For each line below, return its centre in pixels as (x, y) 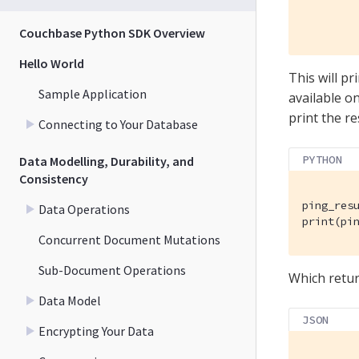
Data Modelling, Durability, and (107, 161)
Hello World (52, 63)
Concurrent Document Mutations (129, 239)
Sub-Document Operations (112, 270)
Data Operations (84, 209)
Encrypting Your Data (96, 331)
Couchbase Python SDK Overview (112, 32)
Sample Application (93, 93)
